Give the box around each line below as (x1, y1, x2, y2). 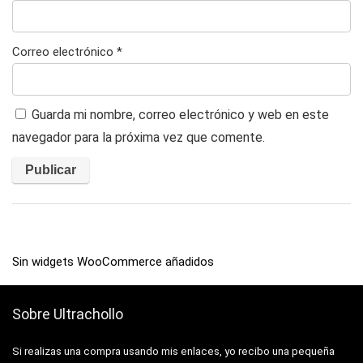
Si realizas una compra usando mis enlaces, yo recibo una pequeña (12, 345, 335, 357)
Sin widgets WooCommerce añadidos (12, 254, 214, 269)
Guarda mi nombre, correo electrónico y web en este (32, 107, 329, 122)
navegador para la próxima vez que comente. (12, 130, 265, 145)
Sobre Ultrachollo (12, 305, 123, 322)
